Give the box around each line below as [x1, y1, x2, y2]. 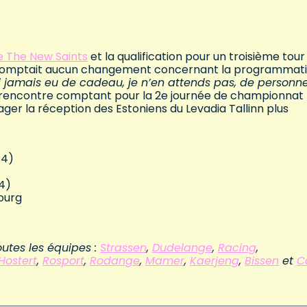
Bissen [245, 253, 279, 269]
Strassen [100, 240, 147, 256]
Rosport [42, 253, 84, 269]
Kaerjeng [190, 253, 239, 269]
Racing [218, 240, 256, 256]
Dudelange [152, 240, 212, 256]
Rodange [90, 253, 140, 269]
